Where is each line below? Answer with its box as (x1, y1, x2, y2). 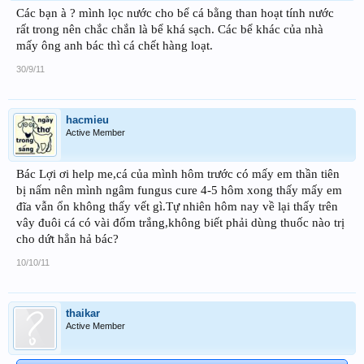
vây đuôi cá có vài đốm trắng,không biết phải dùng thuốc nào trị (16, 215, 344, 229)
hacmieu (66, 113, 109, 126)
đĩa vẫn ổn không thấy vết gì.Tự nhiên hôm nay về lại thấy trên (16, 199, 338, 213)
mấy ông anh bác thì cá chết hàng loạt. (16, 38, 213, 52)
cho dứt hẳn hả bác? (16, 232, 119, 245)
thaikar (66, 306, 100, 319)
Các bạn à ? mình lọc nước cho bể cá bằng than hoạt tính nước (16, 6, 334, 19)
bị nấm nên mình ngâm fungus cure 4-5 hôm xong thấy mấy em (16, 183, 342, 197)
